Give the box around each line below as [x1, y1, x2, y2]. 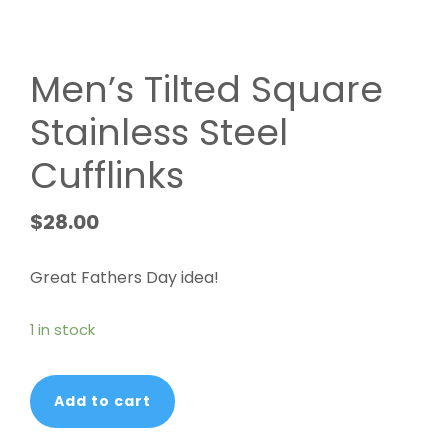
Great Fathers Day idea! [30, 265, 219, 289]
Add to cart [54, 390, 151, 411]
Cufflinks [30, 149, 184, 201]
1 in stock [30, 319, 95, 340]
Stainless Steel [30, 106, 288, 158]
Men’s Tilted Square [30, 63, 383, 115]
